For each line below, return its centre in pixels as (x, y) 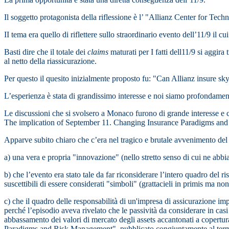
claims (99, 52)
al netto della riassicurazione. (50, 61)
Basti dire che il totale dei (46, 52)
